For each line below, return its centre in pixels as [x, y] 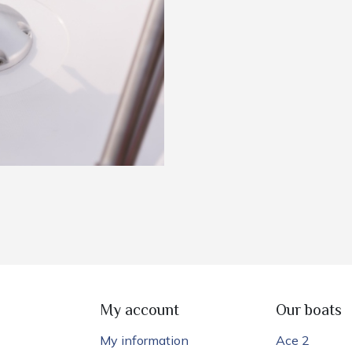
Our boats [309, 311]
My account [139, 311]
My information [144, 340]
